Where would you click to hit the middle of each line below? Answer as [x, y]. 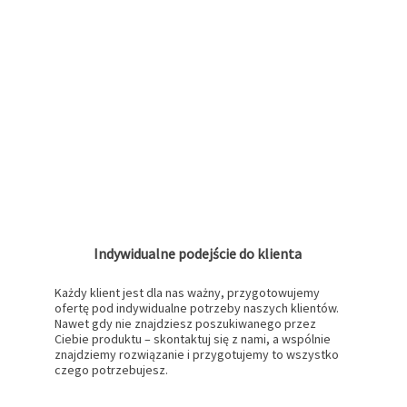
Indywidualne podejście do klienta [198, 254]
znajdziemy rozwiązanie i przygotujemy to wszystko [197, 355]
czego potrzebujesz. [112, 370]
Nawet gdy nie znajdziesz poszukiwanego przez [186, 324]
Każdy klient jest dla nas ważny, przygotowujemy [188, 293]
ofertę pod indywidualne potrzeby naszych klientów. [197, 308]
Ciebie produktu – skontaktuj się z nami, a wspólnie [193, 339]
